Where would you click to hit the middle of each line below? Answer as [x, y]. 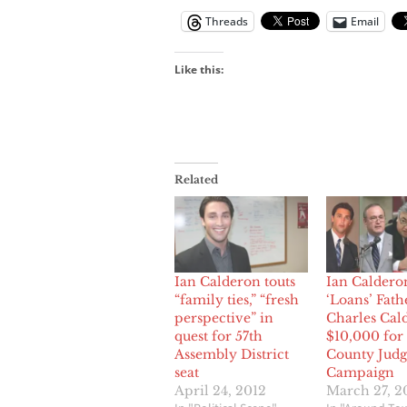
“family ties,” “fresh [237, 300]
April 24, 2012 [220, 391]
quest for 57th [218, 337]
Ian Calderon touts [235, 282]
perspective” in [224, 318]
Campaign [360, 373]
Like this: [199, 70]
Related [196, 180]
